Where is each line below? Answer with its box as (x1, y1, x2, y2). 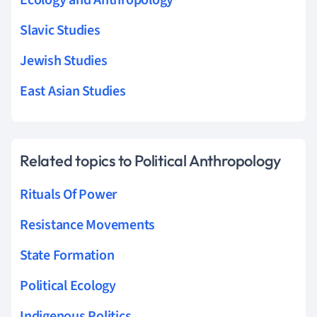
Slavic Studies (20, 20, 100, 40)
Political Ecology (20, 275, 116, 296)
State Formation (20, 245, 115, 265)
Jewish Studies (20, 50, 108, 71)
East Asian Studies (20, 81, 126, 101)
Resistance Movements (20, 214, 156, 235)
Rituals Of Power (20, 184, 117, 204)
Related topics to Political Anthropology (20, 150, 282, 171)
